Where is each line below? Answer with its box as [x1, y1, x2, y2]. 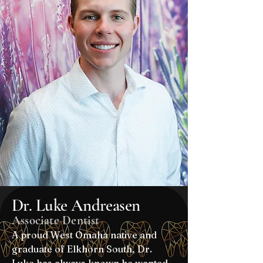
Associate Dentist [12, 213, 100, 228]
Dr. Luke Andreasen [12, 195, 140, 215]
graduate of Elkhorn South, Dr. [12, 243, 152, 255]
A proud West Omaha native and [12, 229, 157, 241]
